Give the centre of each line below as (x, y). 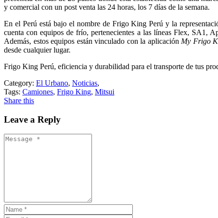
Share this (19, 100)
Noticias (85, 83)
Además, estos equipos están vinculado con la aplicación (92, 41)
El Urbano (52, 83)
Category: (19, 83)
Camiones (38, 91)
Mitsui (105, 91)
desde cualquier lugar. (37, 50)
